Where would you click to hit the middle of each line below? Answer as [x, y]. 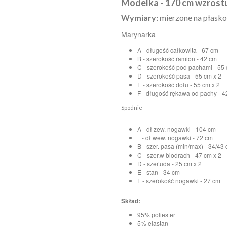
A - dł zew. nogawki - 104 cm [177, 129]
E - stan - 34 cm [159, 172]
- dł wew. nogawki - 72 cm [175, 137]
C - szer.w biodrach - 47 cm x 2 [179, 155]
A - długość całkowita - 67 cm [178, 50]
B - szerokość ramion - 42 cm [177, 58]
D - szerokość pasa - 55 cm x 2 [179, 75]
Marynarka [139, 35]
